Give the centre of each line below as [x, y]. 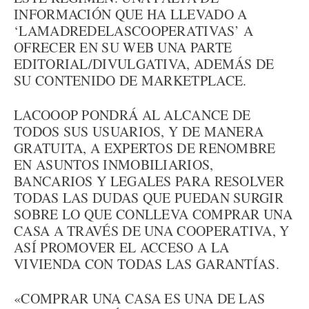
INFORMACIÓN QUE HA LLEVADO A [131, 14]
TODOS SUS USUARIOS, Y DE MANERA [139, 131]
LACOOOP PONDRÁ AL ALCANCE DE [132, 115]
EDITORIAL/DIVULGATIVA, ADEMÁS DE [144, 64]
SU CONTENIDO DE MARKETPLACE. [130, 80]
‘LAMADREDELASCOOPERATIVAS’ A [134, 31]
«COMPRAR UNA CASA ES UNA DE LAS [140, 298]
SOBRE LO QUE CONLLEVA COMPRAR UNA [153, 214]
